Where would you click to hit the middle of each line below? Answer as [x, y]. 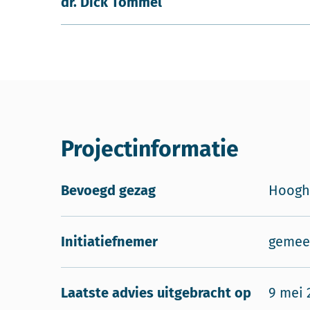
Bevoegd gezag [108, 190]
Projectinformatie [150, 149]
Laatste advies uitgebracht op [156, 293]
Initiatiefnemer [109, 241]
